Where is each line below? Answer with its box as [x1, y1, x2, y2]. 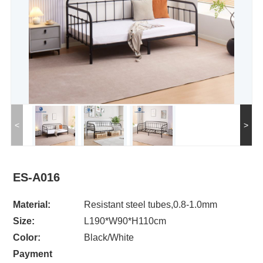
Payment [12, 249, 52, 259]
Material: [12, 200, 50, 210]
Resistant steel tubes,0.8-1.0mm [84, 200, 218, 210]
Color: [12, 232, 41, 242]
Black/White [84, 232, 134, 242]
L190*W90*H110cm [84, 216, 167, 226]
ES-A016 [12, 171, 60, 184]
